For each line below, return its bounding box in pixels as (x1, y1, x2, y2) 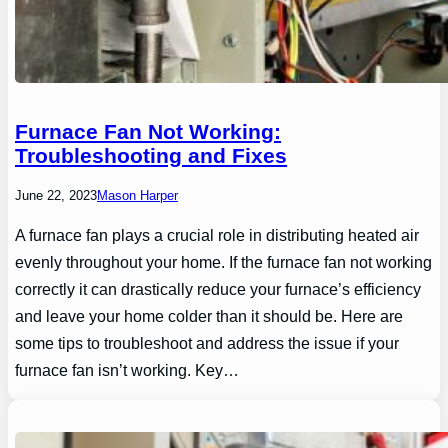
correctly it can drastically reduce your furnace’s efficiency (15, 280, 422, 299)
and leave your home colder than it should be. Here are (15, 307, 404, 326)
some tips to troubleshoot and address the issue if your (15, 334, 400, 353)
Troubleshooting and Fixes (15, 144, 288, 168)
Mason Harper (97, 188, 179, 204)
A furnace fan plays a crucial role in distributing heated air (15, 226, 420, 245)
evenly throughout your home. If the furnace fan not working (15, 253, 433, 272)
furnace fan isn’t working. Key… (15, 361, 240, 380)
